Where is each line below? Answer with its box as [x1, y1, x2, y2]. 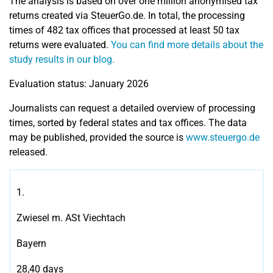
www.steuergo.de [186, 132, 260, 144]
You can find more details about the [111, 39, 263, 51]
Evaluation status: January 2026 [9, 78, 149, 90]
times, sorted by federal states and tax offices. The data [9, 117, 247, 129]
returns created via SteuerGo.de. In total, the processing [9, 10, 245, 22]
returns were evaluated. [9, 39, 111, 51]
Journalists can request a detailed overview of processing [9, 102, 255, 115]
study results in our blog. [9, 54, 115, 66]
